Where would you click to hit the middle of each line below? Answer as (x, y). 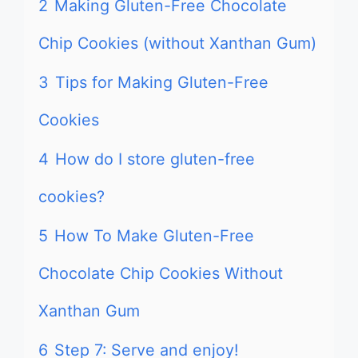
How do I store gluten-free (155, 159)
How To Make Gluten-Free (154, 236)
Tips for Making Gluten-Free (162, 82)
